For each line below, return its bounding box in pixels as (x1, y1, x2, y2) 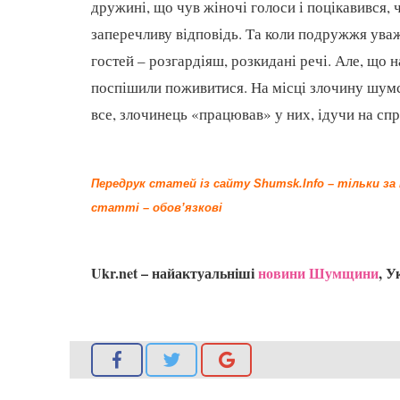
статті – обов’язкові (91, 200, 222, 214)
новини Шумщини (258, 262, 379, 283)
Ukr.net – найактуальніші (91, 262, 258, 283)
